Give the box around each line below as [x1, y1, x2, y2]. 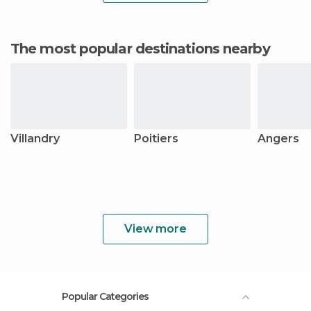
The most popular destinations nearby [19, 40, 270, 57]
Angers [258, 132, 299, 145]
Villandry [10, 132, 60, 145]
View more [124, 222, 187, 235]
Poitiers [134, 132, 178, 145]
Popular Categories [62, 290, 149, 303]
